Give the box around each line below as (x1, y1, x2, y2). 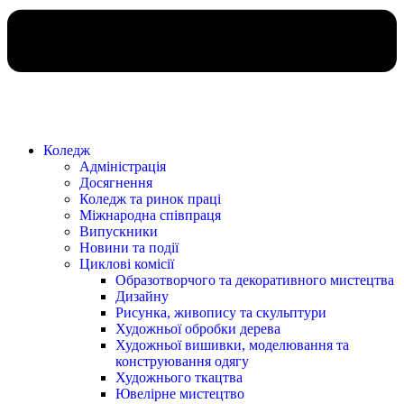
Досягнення (79, 174, 152, 190)
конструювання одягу (115, 353, 249, 369)
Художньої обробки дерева (115, 320, 280, 336)
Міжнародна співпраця (79, 207, 221, 223)
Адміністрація (79, 158, 166, 174)
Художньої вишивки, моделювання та (115, 336, 349, 353)
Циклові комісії (79, 255, 174, 271)
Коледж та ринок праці (79, 190, 221, 207)
